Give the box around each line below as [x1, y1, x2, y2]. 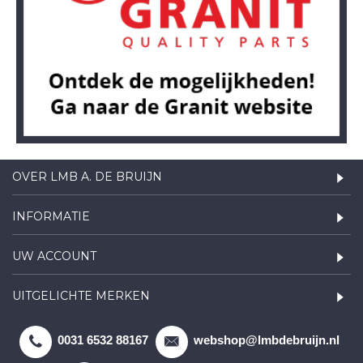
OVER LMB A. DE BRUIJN [12, 169, 162, 184]
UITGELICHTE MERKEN [12, 288, 150, 303]
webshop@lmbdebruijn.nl [194, 333, 340, 348]
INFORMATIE [12, 209, 90, 224]
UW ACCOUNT [12, 249, 96, 263]
